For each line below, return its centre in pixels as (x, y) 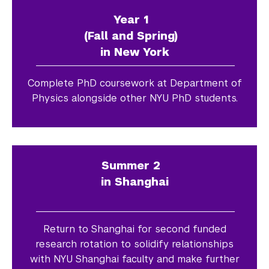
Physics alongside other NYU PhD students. (134, 98)
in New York (134, 52)
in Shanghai (134, 182)
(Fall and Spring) (134, 36)
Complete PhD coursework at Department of (134, 83)
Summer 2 (134, 166)
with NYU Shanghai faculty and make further (134, 259)
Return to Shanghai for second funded (134, 229)
